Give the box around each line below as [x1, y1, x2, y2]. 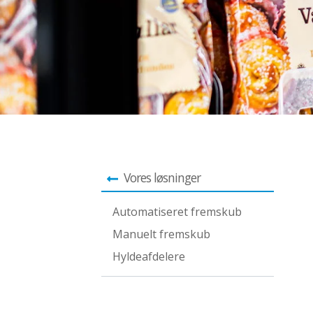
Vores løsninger [124, 169, 201, 186]
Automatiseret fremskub [112, 204, 242, 219]
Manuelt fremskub [112, 226, 211, 242]
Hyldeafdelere [112, 249, 186, 264]
